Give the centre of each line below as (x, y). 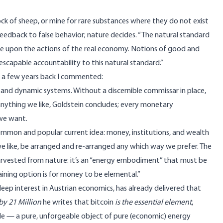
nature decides (111, 35)
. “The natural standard (172, 35)
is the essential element (153, 203)
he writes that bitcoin (78, 203)
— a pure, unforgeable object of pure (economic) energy (98, 217)
